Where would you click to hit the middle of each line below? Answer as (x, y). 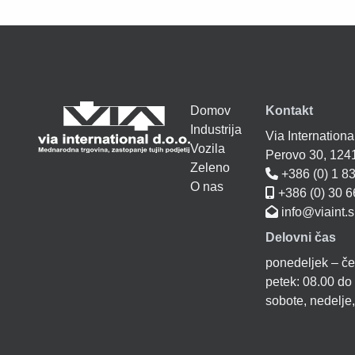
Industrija (216, 130)
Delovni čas (300, 238)
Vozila (208, 149)
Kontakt (289, 111)
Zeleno (210, 168)
